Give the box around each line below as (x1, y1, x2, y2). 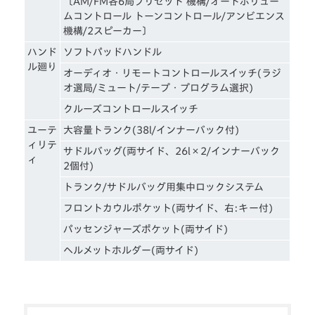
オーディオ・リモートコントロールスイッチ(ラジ (63, 67, 282, 78)
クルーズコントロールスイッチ (63, 103, 199, 114)
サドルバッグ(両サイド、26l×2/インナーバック (63, 146, 281, 156)
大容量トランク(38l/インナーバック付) (63, 124, 240, 135)
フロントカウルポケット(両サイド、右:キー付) (63, 202, 274, 213)
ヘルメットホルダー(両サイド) (63, 245, 199, 255)
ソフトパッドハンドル (63, 46, 162, 57)
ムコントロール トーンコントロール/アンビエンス (63, 11, 285, 21)
